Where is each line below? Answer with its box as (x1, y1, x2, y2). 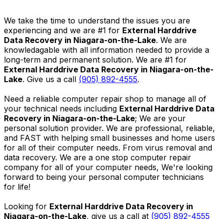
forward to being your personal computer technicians (4, 172, 204, 182)
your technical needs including (4, 103, 119, 113)
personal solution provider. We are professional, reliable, (4, 123, 215, 133)
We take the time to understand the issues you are (4, 15, 190, 25)
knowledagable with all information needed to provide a (4, 44, 209, 55)
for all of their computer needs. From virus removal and (4, 142, 212, 153)
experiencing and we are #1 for (4, 25, 122, 35)
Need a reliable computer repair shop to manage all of (4, 93, 206, 104)
